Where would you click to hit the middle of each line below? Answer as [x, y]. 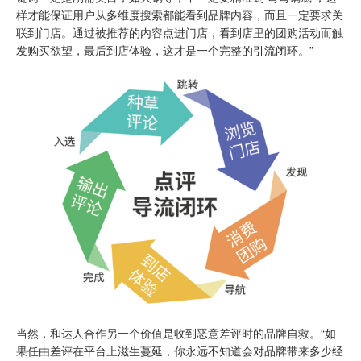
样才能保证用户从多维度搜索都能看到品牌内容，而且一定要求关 [180, 15]
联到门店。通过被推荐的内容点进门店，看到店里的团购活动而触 [180, 33]
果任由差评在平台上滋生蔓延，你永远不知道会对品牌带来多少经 [180, 350]
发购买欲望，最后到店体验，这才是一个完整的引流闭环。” [165, 50]
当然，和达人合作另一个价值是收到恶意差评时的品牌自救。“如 [176, 332]
